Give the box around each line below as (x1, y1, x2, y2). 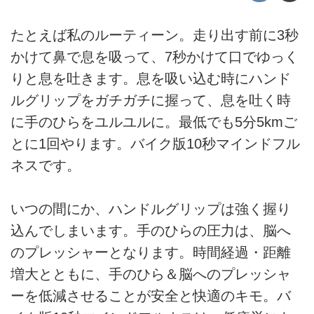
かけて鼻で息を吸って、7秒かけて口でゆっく (11, 48, 299, 64)
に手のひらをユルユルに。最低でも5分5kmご (11, 114, 297, 130)
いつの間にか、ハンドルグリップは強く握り (11, 200, 291, 217)
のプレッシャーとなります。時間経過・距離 (11, 244, 291, 260)
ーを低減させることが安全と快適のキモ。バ (11, 287, 291, 303)
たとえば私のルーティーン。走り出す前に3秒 (11, 27, 299, 43)
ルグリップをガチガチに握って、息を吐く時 (11, 92, 291, 108)
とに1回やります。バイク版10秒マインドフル (11, 135, 300, 151)
